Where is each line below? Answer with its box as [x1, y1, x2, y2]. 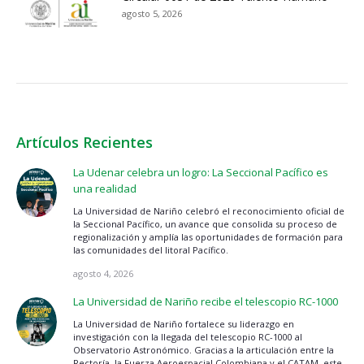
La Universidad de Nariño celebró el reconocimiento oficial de [73, 204, 344, 217]
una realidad [73, 180, 136, 196]
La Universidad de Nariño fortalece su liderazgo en [73, 317, 294, 330]
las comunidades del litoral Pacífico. [73, 243, 228, 256]
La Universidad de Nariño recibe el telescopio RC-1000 [73, 293, 338, 309]
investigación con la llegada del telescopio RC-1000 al [73, 330, 302, 343]
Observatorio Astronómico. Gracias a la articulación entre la [73, 343, 334, 356]
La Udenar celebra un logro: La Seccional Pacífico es [73, 164, 328, 180]
